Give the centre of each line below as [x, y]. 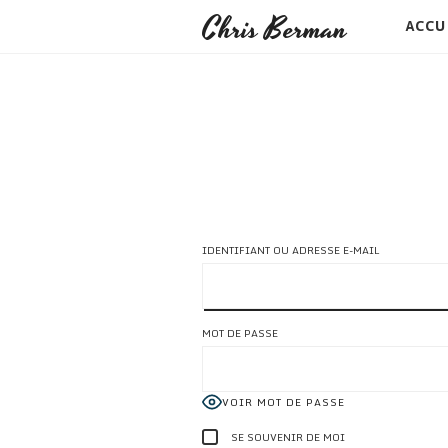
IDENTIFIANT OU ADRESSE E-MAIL [291, 250]
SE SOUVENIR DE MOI [286, 436]
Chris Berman [274, 29]
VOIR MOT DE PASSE [283, 402]
